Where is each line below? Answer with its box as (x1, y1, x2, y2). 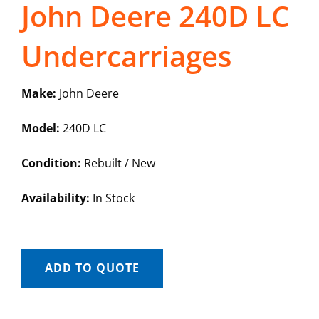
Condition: (21, 155, 81, 172)
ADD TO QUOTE (44, 260, 140, 276)
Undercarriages (21, 36, 231, 76)
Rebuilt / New (80, 155, 155, 172)
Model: (21, 120, 60, 137)
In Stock (89, 190, 135, 206)
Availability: (21, 190, 90, 206)
